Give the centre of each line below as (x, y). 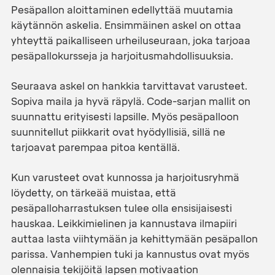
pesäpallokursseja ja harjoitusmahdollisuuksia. (122, 56)
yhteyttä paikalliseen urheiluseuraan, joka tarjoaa (130, 41)
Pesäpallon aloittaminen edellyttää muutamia (122, 10)
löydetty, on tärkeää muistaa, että (93, 193)
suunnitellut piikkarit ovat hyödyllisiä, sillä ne (118, 132)
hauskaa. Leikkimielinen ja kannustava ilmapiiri (124, 223)
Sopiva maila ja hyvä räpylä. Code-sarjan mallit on (130, 101)
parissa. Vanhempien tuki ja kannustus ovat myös (130, 254)
